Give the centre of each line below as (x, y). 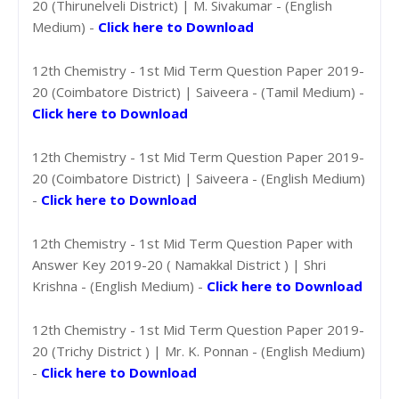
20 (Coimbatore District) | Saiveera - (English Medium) (199, 178)
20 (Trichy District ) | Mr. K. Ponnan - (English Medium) (199, 350)
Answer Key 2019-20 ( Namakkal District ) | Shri (179, 264)
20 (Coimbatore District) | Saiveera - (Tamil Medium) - (198, 91)
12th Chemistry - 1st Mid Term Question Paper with (192, 243)
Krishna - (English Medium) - (119, 285)
